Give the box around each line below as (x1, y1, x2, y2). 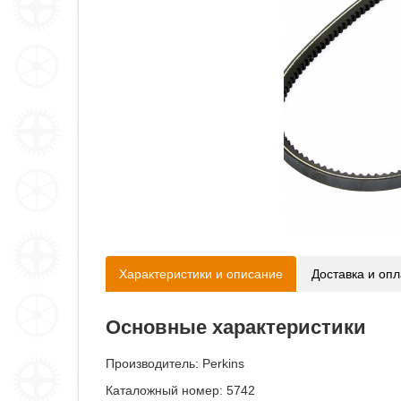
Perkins (202, 356, 244, 371)
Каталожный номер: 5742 (106, 383, 255, 397)
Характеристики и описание (119, 267, 283, 281)
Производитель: (106, 356, 202, 371)
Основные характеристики (106, 316, 366, 338)
